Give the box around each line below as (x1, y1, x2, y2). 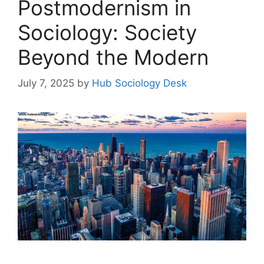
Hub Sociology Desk (92, 77, 187, 90)
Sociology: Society (18, 19, 197, 45)
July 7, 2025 (18, 77, 74, 90)
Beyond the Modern (18, 44, 209, 70)
